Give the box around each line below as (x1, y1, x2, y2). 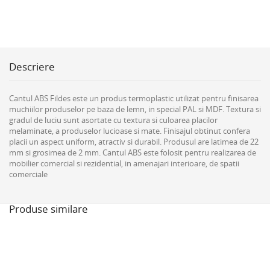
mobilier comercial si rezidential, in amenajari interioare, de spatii (9, 158, 239, 169)
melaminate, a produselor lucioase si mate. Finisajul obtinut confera (9, 125, 250, 136)
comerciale (9, 169, 48, 180)
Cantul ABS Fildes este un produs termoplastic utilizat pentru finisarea (9, 93, 259, 104)
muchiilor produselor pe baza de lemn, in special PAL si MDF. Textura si (9, 104, 261, 115)
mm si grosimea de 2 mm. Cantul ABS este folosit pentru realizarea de (9, 147, 256, 158)
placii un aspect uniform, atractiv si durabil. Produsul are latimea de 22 (9, 136, 259, 147)
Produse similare (9, 202, 88, 216)
